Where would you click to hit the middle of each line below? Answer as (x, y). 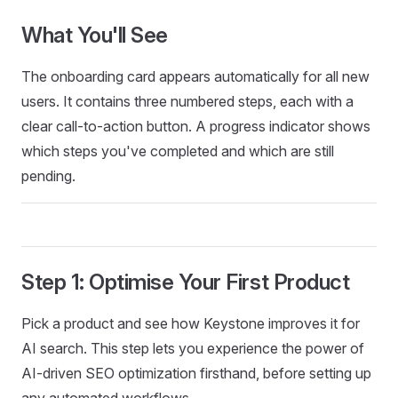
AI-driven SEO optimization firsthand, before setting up (196, 373)
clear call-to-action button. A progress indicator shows (196, 126)
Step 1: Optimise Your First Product (186, 282)
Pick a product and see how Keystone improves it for (191, 323)
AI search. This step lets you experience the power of (193, 348)
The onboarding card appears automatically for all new (195, 76)
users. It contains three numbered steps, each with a (187, 101)
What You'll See (95, 35)
